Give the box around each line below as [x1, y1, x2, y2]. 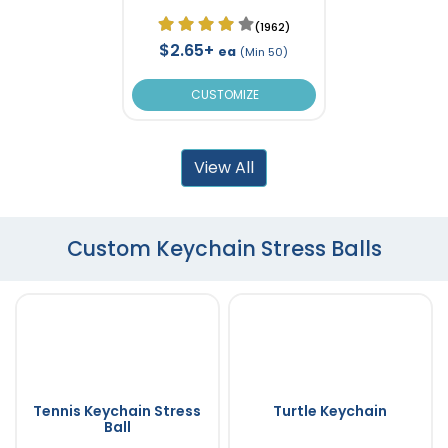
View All [194, 155, 254, 179]
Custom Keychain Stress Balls [66, 233, 382, 263]
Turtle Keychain [273, 400, 387, 421]
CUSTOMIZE [188, 85, 260, 103]
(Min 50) [240, 43, 289, 60]
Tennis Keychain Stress [33, 400, 202, 421]
